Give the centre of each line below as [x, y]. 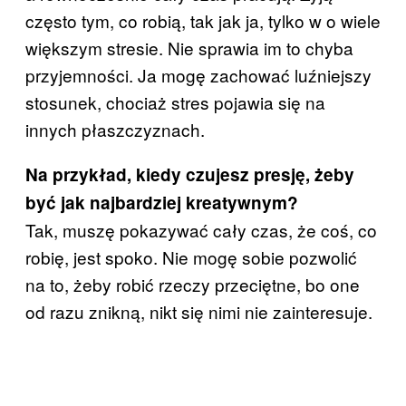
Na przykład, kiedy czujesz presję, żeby [190, 175]
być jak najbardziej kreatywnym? [162, 203]
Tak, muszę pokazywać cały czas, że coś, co [201, 230]
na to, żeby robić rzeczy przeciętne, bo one [193, 285]
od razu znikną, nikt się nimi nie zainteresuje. [199, 312]
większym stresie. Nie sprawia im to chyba [189, 48]
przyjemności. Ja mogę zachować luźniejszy [198, 75]
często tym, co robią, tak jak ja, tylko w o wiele [203, 21]
